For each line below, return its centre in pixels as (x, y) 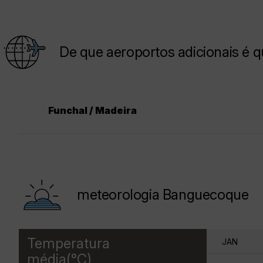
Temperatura (68, 244)
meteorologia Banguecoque (163, 195)
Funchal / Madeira (92, 110)
